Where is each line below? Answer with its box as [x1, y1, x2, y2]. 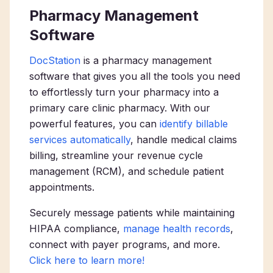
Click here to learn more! [29, 254, 144, 266]
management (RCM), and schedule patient [29, 165, 224, 177]
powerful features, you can [29, 118, 160, 130]
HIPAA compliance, [29, 222, 123, 235]
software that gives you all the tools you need [29, 70, 240, 82]
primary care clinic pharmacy [29, 102, 165, 114]
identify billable [160, 118, 228, 130]
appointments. [29, 181, 97, 193]
